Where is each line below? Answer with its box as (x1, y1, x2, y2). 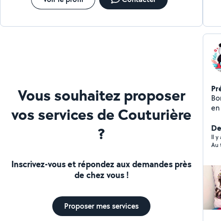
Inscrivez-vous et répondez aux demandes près (11, 157, 192, 170)
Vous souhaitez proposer (17, 84, 185, 106)
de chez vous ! (74, 168, 129, 181)
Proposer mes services (64, 200, 139, 211)
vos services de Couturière (11, 103, 192, 125)
